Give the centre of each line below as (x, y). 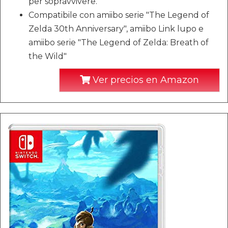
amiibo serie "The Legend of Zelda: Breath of (119, 42)
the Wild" (48, 56)
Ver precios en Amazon (145, 80)
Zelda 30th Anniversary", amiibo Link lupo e (116, 28)
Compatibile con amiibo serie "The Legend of (119, 15)
